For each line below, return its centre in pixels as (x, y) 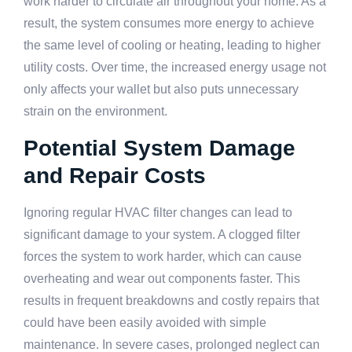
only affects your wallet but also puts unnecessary (161, 90)
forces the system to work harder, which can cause (163, 256)
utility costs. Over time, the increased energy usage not (175, 68)
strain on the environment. (95, 112)
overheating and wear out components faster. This (162, 278)
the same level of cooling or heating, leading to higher (172, 46)
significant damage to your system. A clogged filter (162, 234)
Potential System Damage (159, 148)
